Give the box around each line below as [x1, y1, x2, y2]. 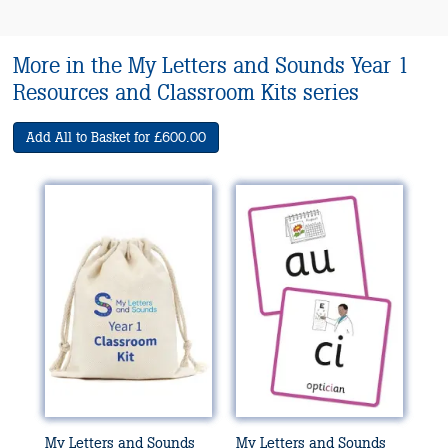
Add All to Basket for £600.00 [26, 128, 207, 146]
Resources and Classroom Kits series [13, 78, 360, 106]
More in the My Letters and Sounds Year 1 [13, 51, 411, 79]
